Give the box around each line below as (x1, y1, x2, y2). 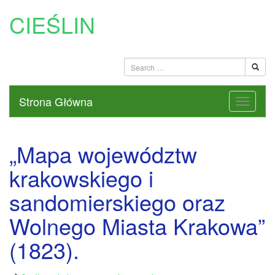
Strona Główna (19, 93, 93, 109)
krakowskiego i (9, 162, 153, 193)
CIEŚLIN (9, 9, 95, 40)
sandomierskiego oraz (9, 186, 225, 217)
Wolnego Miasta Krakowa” (9, 210, 265, 241)
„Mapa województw (9, 138, 197, 169)
